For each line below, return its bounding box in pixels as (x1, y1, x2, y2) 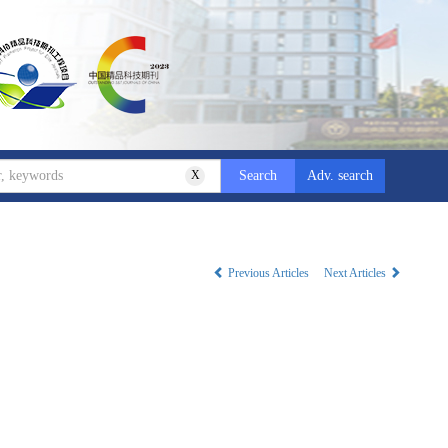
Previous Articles (225, 266, 312, 280)
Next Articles (324, 266, 389, 280)
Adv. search (307, 168, 373, 183)
